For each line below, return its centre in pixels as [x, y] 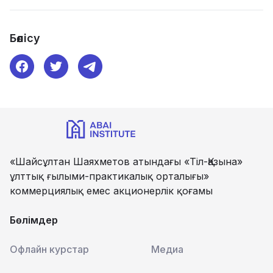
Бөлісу [25, 38]
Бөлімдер [34, 220]
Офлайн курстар [49, 250]
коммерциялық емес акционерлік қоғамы [111, 191]
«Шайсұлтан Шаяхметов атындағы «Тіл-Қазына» [126, 162]
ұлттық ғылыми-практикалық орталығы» [109, 176]
